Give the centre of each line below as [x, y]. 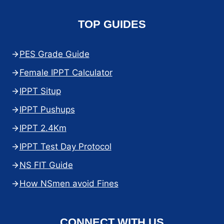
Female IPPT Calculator [66, 73]
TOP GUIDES [112, 24]
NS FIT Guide [46, 165]
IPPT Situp [40, 91]
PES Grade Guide [54, 54]
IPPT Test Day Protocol [65, 147]
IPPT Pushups [47, 110]
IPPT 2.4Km [43, 128]
